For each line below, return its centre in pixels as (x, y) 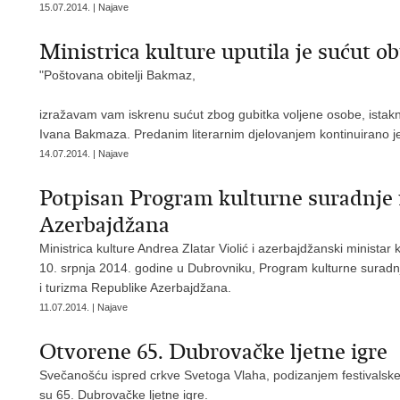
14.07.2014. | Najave (84, 154)
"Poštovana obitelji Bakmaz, (117, 75)
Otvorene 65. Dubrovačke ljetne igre (213, 352)
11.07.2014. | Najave (83, 307)
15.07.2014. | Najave (84, 7)
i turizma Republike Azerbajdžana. (137, 287)
